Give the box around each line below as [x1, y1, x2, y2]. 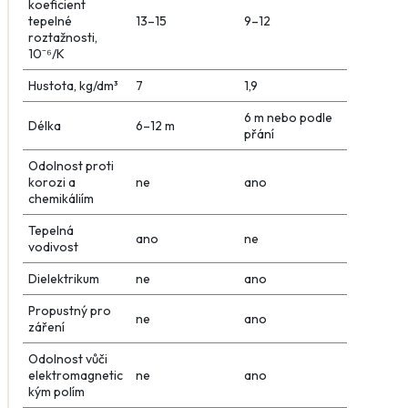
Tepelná [27, 221, 74, 239]
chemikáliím [27, 189, 94, 207]
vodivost [27, 238, 78, 255]
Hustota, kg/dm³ [27, 76, 118, 94]
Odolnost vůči [27, 350, 107, 367]
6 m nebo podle [243, 108, 332, 126]
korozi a [27, 173, 76, 190]
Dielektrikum [27, 270, 99, 287]
